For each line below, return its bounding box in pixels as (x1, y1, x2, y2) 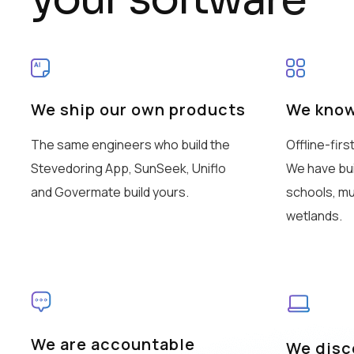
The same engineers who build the (31, 136, 230, 154)
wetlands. (285, 207, 342, 225)
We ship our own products (31, 99, 246, 121)
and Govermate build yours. (31, 183, 189, 201)
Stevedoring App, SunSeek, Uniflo (31, 160, 226, 178)
